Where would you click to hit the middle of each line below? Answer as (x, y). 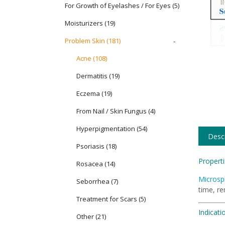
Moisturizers (84, 23)
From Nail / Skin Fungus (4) (116, 111)
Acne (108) (92, 58)
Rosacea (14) (96, 164)
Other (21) (91, 216)
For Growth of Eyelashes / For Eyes (118, 6)
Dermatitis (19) (98, 76)
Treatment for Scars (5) (111, 199)
